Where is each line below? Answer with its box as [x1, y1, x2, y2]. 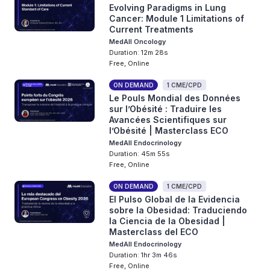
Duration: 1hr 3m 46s [109, 251, 178, 259]
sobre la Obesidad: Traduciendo [109, 205, 248, 215]
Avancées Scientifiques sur [109, 115, 227, 125]
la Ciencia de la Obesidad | [109, 216, 226, 226]
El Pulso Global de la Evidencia [109, 194, 240, 204]
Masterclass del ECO [109, 227, 199, 237]
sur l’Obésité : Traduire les [109, 104, 222, 114]
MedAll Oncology [109, 37, 166, 46]
